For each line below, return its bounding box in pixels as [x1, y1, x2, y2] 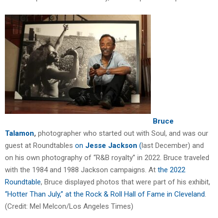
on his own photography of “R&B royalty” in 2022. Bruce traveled [5, 153, 209, 163]
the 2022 [156, 165, 185, 175]
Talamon [5, 129, 34, 138]
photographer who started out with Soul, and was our [36, 129, 208, 138]
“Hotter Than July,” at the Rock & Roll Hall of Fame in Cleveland [5, 190, 205, 199]
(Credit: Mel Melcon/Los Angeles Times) [5, 202, 133, 211]
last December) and [142, 141, 204, 150]
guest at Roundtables [5, 141, 75, 150]
